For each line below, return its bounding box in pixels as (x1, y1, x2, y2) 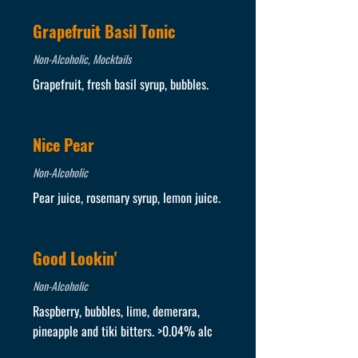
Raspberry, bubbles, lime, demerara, (32, 301, 200, 320)
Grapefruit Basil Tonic (32, 19, 175, 43)
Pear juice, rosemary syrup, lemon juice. (32, 188, 221, 207)
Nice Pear (32, 133, 94, 157)
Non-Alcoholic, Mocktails (32, 50, 131, 67)
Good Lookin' (32, 246, 117, 270)
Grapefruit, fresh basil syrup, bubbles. (32, 74, 209, 93)
